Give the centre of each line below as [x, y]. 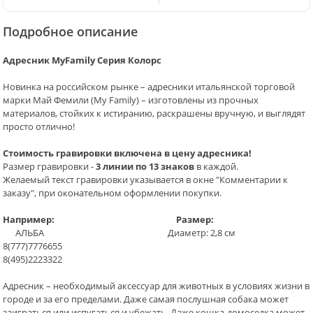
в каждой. [216, 167]
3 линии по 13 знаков [145, 167]
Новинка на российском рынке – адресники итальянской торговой [149, 87]
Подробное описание [70, 32]
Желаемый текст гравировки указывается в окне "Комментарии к [145, 180]
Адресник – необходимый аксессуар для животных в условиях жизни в [156, 286]
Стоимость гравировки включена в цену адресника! [127, 153]
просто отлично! [39, 127]
